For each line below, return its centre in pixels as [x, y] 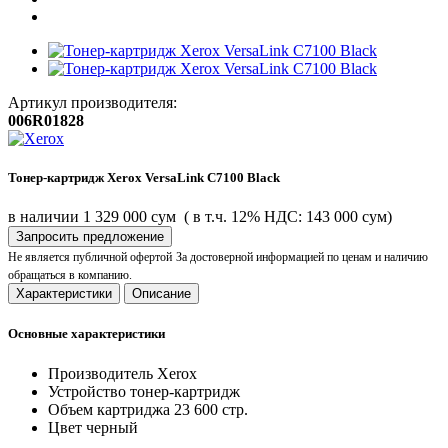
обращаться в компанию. [70, 275]
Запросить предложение [90, 237]
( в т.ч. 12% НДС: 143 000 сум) [288, 217]
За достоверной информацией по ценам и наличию [302, 257]
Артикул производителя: [92, 102]
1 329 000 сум [131, 217]
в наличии [45, 217]
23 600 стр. [211, 409]
